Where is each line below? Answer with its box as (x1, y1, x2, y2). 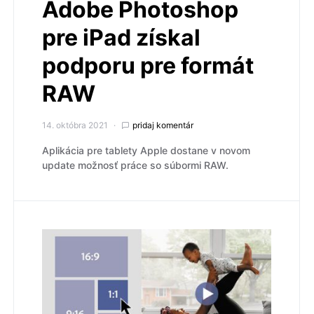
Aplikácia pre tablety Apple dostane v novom (42, 144, 250, 156)
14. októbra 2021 (42, 119, 108, 130)
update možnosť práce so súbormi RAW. (42, 158, 228, 171)
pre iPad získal (42, 23, 200, 51)
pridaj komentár (132, 119, 193, 130)
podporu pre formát (42, 51, 254, 79)
